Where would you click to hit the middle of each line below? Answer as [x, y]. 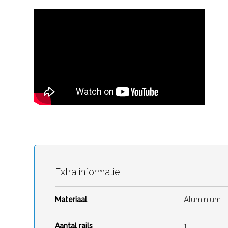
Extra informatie [88, 172]
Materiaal [71, 199]
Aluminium [202, 199]
